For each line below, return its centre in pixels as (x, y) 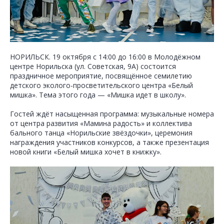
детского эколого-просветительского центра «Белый (101, 85)
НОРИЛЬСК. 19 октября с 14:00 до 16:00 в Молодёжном (105, 56)
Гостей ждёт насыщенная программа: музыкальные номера (112, 113)
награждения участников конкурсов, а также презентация (109, 142)
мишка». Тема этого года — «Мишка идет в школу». (98, 94)
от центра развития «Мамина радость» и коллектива (101, 123)
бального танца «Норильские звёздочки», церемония (101, 132)
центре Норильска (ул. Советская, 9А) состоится (93, 66)
